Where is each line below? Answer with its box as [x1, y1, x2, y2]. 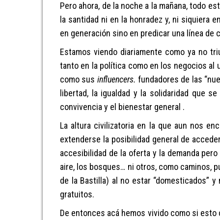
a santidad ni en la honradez [62, 14, 165, 25]
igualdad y [97, 88, 141, 98]
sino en [110, 28, 140, 38]
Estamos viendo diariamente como [60, 47, 188, 57]
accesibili [60, 148, 94, 158]
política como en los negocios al [97, 60, 217, 71]
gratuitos [60, 189, 92, 199]
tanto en [60, 60, 92, 71]
